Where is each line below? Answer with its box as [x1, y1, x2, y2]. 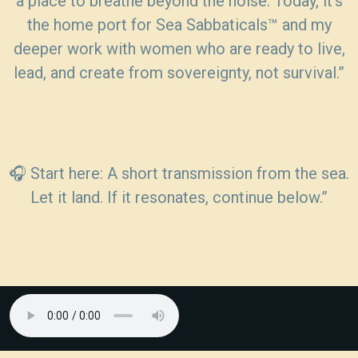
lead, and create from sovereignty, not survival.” [14, 63, 344, 82]
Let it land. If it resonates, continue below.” [30, 188, 328, 207]
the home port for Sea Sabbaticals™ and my [26, 15, 332, 34]
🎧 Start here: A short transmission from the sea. [9, 164, 349, 183]
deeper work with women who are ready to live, [13, 39, 345, 58]
